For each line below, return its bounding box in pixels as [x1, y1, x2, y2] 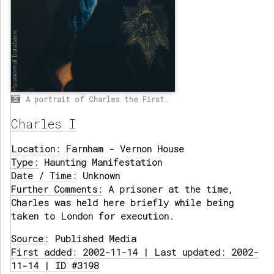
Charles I [11, 116, 76, 132]
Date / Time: [11, 169, 77, 182]
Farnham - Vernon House [61, 143, 184, 155]
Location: [11, 143, 61, 155]
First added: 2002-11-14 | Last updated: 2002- [11, 246, 259, 259]
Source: [11, 232, 49, 245]
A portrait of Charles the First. [26, 94, 169, 105]
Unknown [77, 169, 120, 182]
